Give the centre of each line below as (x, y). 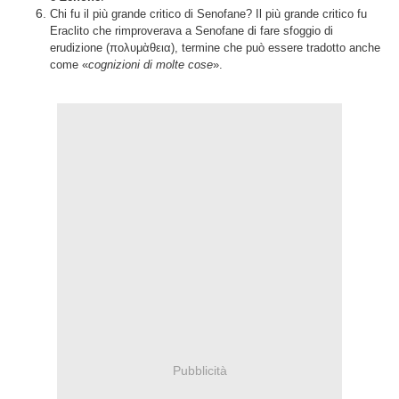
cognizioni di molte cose (151, 65)
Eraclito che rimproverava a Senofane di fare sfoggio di (191, 31)
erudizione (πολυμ (96, 48)
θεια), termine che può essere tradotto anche (265, 48)
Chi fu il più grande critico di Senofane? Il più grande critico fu (208, 14)
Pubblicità (199, 370)
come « (69, 65)
